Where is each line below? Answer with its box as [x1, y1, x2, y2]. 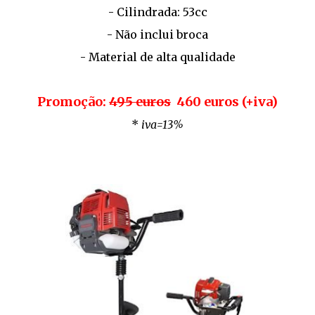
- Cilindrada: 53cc [108, 5, 207, 19]
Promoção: [37, 94, 109, 110]
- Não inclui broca [107, 27, 208, 41]
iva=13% [141, 117, 184, 131]
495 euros [109, 94, 171, 110]
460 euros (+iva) [171, 94, 278, 110]
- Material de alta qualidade [79, 50, 236, 64]
